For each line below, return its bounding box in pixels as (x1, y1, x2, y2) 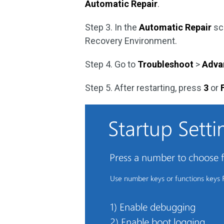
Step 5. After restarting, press (85, 82, 204, 93)
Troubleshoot (137, 59, 194, 69)
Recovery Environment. (85, 35, 177, 46)
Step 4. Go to (85, 59, 138, 69)
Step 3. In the (85, 22, 139, 32)
